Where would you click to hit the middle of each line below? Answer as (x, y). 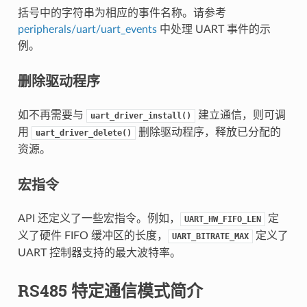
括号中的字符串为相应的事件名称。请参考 (122, 13)
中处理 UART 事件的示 (213, 29)
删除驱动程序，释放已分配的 (208, 132)
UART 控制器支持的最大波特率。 (99, 253)
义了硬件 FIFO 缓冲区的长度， (93, 236)
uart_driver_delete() (83, 133)
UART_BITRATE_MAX (210, 236)
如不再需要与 (52, 115)
